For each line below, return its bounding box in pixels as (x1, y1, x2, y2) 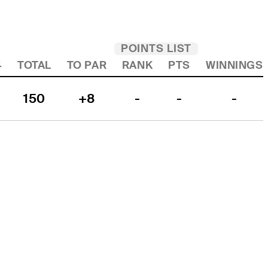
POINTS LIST (120, 42, 192, 56)
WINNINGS (206, 59, 263, 72)
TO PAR (66, 59, 107, 72)
